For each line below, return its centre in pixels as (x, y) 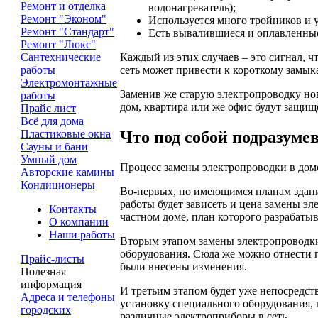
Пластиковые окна (66, 134)
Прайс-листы (53, 259)
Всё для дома (52, 121)
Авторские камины (67, 172)
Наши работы (82, 235)
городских (46, 310)
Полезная (43, 272)
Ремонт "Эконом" (64, 19)
